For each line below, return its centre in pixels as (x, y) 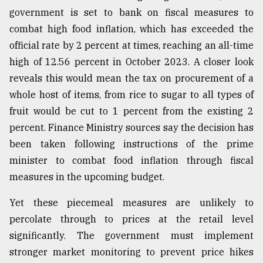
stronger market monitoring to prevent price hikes (131, 252)
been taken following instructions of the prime (131, 144)
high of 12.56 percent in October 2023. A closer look (131, 62)
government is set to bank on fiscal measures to (131, 13)
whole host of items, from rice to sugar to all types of (131, 95)
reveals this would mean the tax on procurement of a (131, 78)
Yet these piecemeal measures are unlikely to (131, 203)
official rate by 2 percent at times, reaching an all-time (131, 45)
